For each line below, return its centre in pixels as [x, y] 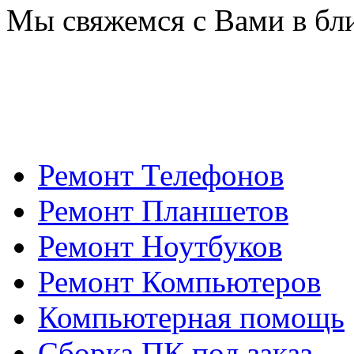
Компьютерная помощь [191, 317]
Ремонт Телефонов [161, 175]
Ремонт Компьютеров [179, 281]
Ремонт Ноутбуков [160, 246]
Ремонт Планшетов [163, 210]
